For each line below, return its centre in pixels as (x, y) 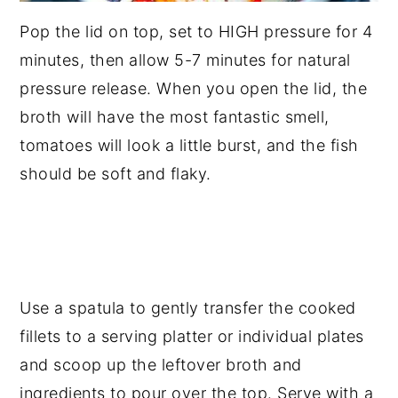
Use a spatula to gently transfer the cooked (188, 308)
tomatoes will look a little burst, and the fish (189, 146)
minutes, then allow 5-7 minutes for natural (185, 60)
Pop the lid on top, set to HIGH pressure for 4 (196, 32)
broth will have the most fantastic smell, (175, 117)
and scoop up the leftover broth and (161, 365)
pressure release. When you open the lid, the (194, 89)
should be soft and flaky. (115, 174)
